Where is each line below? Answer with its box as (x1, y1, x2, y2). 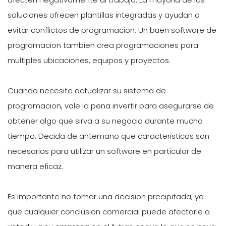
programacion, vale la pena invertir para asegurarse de (8, 100, 214, 111)
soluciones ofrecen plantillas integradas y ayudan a (8, 10, 200, 21)
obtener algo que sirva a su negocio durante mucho (8, 116, 203, 127)
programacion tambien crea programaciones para (8, 40, 198, 51)
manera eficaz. (8, 161, 63, 172)
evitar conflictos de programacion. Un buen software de (8, 25, 216, 36)
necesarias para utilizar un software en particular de (8, 146, 201, 157)
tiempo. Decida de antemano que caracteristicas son (8, 131, 209, 142)
